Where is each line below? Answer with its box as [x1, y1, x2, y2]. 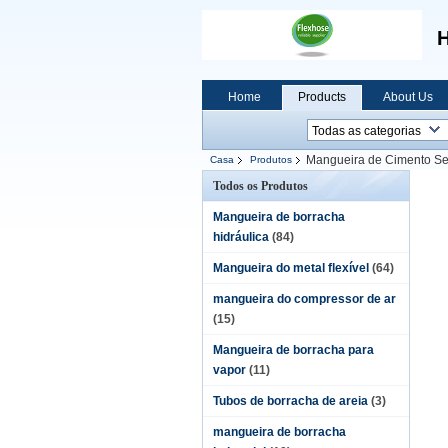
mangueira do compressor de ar [213, 292, 396, 306]
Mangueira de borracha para [213, 343, 374, 357]
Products [298, 90, 346, 104]
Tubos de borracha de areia [213, 394, 368, 408]
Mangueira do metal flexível [213, 261, 369, 275]
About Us [383, 90, 433, 104]
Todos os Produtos [213, 179, 308, 193]
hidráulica [213, 230, 269, 244]
